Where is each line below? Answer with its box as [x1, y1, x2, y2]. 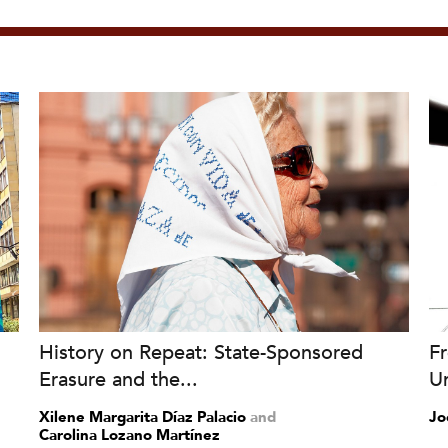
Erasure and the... [38, 366, 198, 393]
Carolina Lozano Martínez [38, 425, 220, 445]
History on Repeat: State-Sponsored [38, 339, 363, 366]
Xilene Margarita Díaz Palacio [38, 407, 246, 427]
